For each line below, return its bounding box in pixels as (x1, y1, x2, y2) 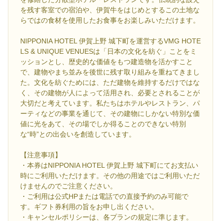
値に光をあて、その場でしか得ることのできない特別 (20, 119, 186, 128)
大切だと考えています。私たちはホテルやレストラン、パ (20, 99, 200, 107)
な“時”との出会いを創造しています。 (20, 130, 136, 138)
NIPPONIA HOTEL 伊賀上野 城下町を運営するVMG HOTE (20, 37, 201, 45)
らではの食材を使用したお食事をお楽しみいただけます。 (20, 16, 200, 24)
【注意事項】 (20, 150, 62, 159)
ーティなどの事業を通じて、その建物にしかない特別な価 (20, 109, 200, 117)
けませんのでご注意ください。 (20, 182, 117, 190)
